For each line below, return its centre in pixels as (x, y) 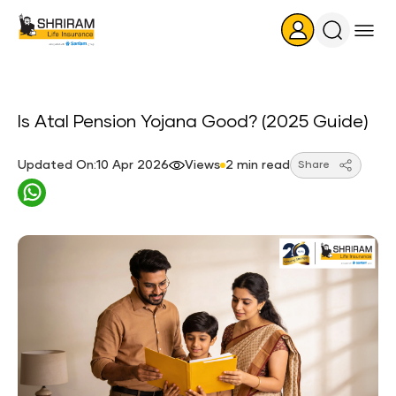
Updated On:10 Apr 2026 (93, 165)
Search (353, 40)
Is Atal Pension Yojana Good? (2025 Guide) (193, 122)
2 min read (258, 165)
